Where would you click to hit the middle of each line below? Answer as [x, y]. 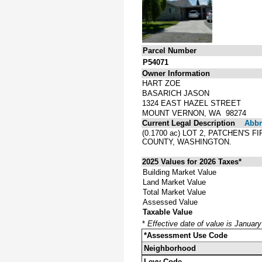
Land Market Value [174, 182]
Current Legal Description [189, 123]
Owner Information [176, 73]
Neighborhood [170, 248]
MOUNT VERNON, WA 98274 [194, 113]
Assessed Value [170, 202]
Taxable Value [168, 212]
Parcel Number [170, 50]
